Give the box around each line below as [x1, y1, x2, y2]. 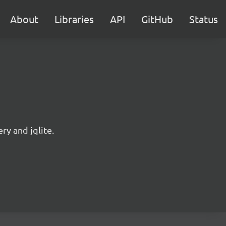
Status [189, 13, 218, 25]
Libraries [54, 13, 94, 25]
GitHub [141, 13, 173, 25]
